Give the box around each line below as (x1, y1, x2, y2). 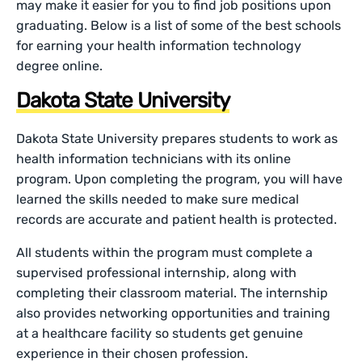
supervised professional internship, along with (16, 264, 297, 280)
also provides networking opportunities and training (16, 305, 331, 321)
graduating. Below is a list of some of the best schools (16, 17, 342, 33)
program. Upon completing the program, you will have (16, 170, 343, 187)
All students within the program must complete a (16, 244, 314, 260)
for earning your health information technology (16, 37, 302, 53)
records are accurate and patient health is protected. (16, 211, 341, 227)
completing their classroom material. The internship (16, 284, 329, 301)
